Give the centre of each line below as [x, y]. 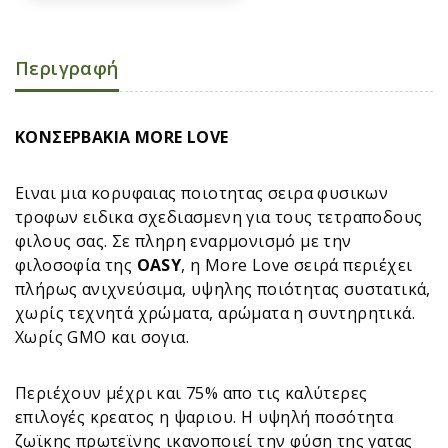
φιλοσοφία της [76, 264]
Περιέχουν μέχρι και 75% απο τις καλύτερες [191, 392]
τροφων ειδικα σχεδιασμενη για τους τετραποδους [219, 216]
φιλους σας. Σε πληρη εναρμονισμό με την [183, 240]
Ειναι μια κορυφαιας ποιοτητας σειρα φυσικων [202, 192]
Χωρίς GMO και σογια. [102, 336]
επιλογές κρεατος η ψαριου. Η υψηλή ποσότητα [204, 416]
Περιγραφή [67, 67]
